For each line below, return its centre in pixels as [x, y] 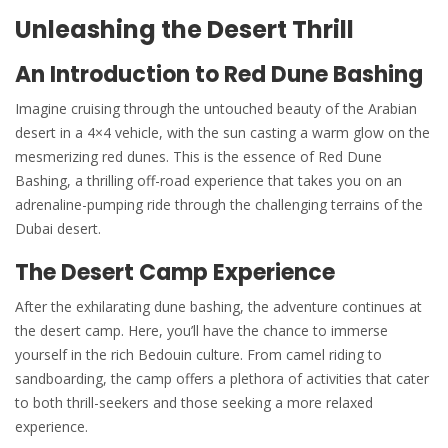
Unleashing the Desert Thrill [184, 29]
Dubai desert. [58, 228]
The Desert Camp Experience [175, 272]
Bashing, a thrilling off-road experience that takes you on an [208, 180]
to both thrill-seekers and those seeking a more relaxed [194, 402]
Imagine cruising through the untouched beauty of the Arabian [216, 108]
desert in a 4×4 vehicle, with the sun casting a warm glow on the [222, 132]
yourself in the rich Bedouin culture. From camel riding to [198, 354]
